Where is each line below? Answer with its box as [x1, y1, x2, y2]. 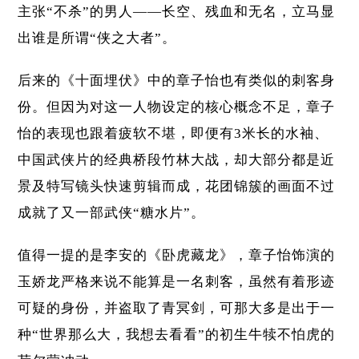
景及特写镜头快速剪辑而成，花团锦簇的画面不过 [18, 179, 336, 195]
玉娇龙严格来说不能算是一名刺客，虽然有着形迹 [18, 274, 336, 290]
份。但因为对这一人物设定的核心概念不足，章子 [18, 99, 336, 115]
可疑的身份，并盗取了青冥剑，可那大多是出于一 [18, 301, 336, 317]
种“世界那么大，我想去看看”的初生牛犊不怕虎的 [18, 327, 336, 343]
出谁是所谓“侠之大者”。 [18, 30, 177, 46]
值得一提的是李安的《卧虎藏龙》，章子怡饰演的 [18, 248, 336, 264]
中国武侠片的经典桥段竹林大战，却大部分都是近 [18, 152, 336, 168]
